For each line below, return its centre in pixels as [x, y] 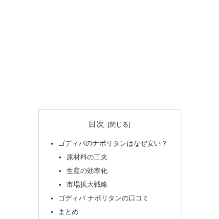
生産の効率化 [87, 171]
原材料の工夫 [87, 157]
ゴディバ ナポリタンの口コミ [103, 198]
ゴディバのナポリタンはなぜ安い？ [113, 143]
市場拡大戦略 [87, 184]
